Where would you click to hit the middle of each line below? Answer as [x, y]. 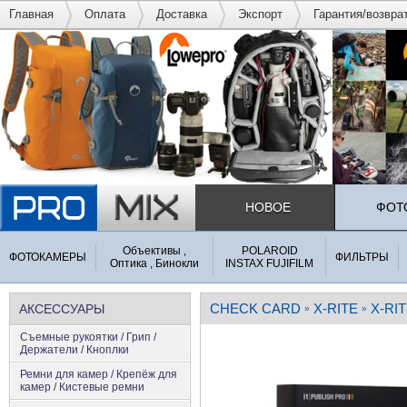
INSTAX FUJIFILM [269, 263]
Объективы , [154, 250]
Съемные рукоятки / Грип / [88, 337]
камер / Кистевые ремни [82, 387]
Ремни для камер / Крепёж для [99, 374]
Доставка [182, 14]
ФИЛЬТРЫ [362, 257]
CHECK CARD [255, 308]
